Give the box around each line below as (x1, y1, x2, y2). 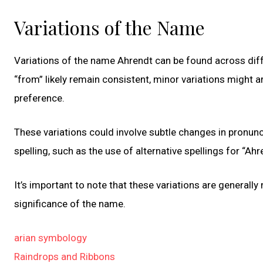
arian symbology (14, 231, 87, 244)
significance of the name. (14, 197, 126, 210)
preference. (14, 92, 65, 104)
